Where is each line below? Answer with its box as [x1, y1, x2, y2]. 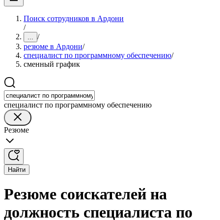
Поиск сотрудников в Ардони [24, 14, 124, 23]
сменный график [24, 60, 80, 68]
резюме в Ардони [24, 42, 82, 51]
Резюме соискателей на [4, 185, 167, 203]
